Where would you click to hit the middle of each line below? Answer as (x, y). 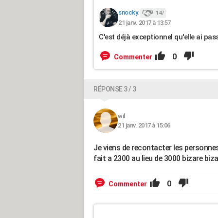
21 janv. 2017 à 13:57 (145, 22)
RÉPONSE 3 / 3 (115, 89)
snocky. (129, 13)
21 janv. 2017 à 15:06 (144, 125)
